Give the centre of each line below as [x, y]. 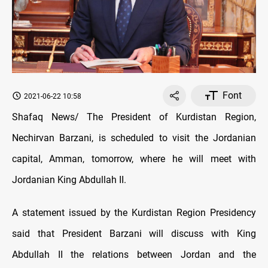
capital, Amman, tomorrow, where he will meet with [134, 159]
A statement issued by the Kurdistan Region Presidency [134, 212]
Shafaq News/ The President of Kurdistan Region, [134, 117]
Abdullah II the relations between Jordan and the [134, 254]
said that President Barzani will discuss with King [134, 233]
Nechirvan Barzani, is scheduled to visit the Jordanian [134, 138]
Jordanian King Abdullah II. [69, 179]
